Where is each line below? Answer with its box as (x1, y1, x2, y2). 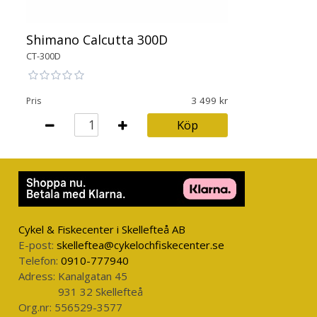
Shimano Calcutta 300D (25, 31, 168, 49)
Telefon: (18, 253, 58, 267)
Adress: (18, 268, 55, 283)
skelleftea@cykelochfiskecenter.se (57, 237, 225, 252)
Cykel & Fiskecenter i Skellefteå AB (18, 221, 185, 236)
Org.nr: (18, 299, 52, 314)
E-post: (18, 237, 54, 252)
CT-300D (25, 50, 61, 63)
